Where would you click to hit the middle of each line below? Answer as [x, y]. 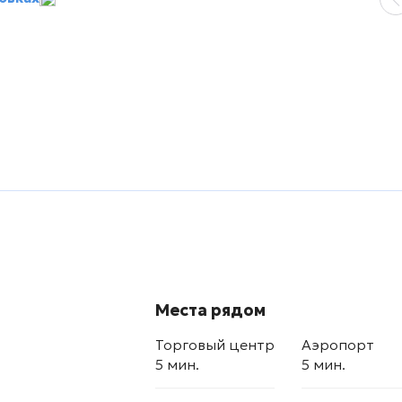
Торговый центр [215, 345]
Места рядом [210, 310]
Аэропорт [338, 345]
